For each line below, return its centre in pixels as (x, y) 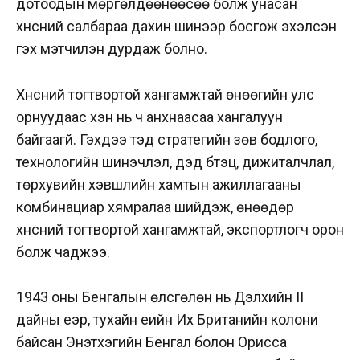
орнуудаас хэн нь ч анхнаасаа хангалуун (149, 117)
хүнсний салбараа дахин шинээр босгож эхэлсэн (176, 26)
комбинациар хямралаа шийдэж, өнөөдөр (155, 207)
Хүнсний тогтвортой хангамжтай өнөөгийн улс (165, 94)
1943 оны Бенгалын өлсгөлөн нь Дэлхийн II (160, 297)
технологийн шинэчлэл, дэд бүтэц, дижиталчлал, (175, 162)
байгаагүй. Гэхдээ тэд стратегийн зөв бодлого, (167, 139)
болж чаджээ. (65, 252)
